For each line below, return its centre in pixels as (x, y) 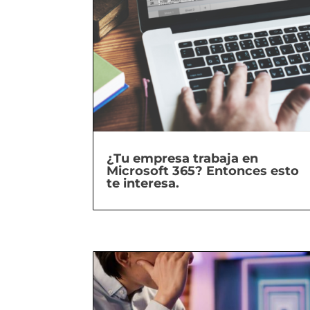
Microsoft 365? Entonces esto (203, 171)
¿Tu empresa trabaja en (183, 158)
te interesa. (143, 183)
